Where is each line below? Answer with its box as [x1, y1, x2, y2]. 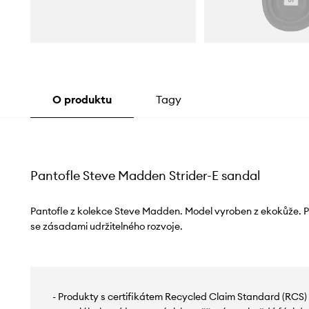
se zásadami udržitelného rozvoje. [30, 220, 183, 233]
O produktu [52, 92, 112, 107]
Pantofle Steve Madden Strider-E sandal [30, 168, 260, 184]
